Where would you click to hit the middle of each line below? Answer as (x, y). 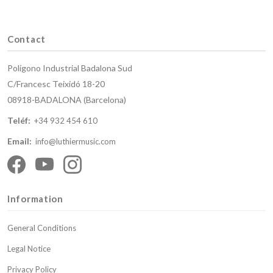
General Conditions (42, 228)
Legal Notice (29, 249)
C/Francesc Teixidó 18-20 (56, 84)
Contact (27, 39)
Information (35, 199)
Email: (19, 141)
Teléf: (19, 121)
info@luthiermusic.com (76, 142)
